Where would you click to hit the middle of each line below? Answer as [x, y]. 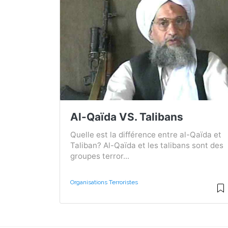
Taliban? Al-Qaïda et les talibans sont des [147, 145]
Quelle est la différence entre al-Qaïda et [146, 134]
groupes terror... [100, 156]
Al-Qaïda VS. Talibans [127, 117]
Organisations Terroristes [104, 182]
